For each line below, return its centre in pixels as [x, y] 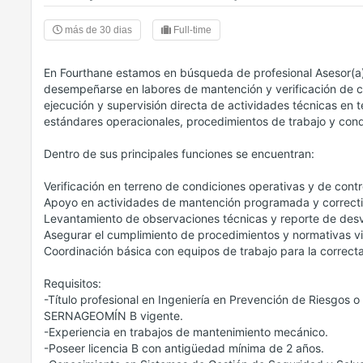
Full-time [191, 30]
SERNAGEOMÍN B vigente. [113, 316]
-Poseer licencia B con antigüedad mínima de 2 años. [184, 348]
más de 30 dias [97, 30]
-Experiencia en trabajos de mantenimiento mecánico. [186, 332]
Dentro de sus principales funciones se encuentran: [179, 154]
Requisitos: [73, 284]
